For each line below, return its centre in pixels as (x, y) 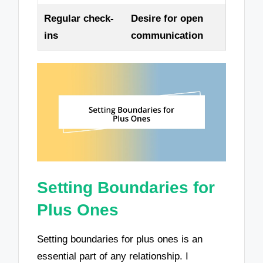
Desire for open (167, 18)
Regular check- (79, 18)
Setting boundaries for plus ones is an (120, 239)
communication (167, 35)
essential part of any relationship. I (113, 256)
